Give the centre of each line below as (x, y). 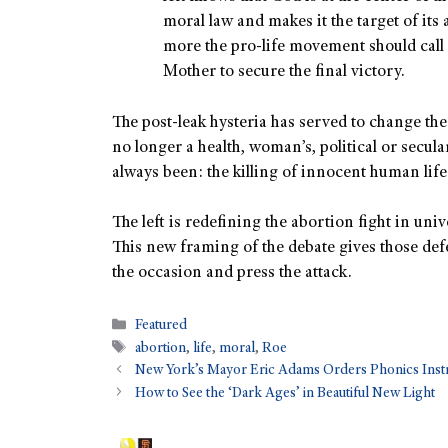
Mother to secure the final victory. (284, 73)
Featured (161, 326)
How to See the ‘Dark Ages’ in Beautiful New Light (285, 393)
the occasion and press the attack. (232, 274)
